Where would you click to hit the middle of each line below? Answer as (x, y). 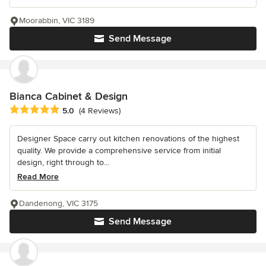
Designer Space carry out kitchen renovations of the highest (128, 138)
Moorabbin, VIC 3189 (57, 20)
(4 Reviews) (100, 111)
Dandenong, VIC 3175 (58, 203)
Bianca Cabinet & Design (69, 96)
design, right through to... (63, 162)
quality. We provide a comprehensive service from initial (119, 150)
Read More (38, 176)
